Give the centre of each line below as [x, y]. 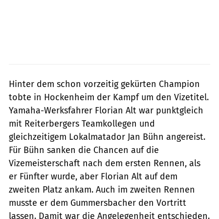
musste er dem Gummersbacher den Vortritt [98, 203]
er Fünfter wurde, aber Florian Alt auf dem [93, 176]
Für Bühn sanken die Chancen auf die [84, 150]
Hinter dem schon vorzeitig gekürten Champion [104, 84]
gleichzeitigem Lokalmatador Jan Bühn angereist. [107, 137]
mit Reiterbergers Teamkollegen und [82, 123]
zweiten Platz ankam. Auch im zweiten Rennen [102, 189]
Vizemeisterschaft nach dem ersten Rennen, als [105, 163]
